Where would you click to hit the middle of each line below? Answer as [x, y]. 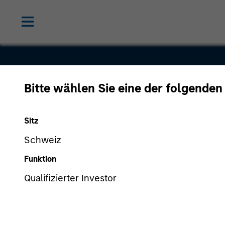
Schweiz [43, 140]
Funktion [40, 159]
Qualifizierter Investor [70, 178]
